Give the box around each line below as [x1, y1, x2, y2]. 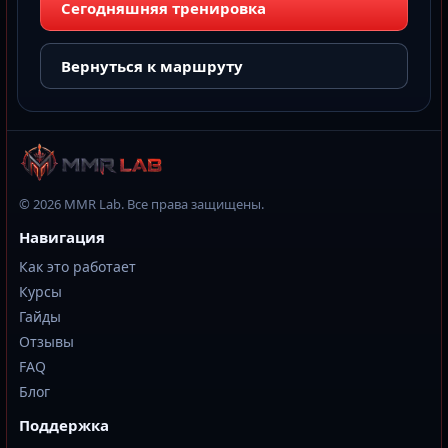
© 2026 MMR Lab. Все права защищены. [19, 194, 264, 213]
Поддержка [19, 414, 109, 435]
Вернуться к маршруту [61, 55, 243, 76]
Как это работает [19, 256, 136, 276]
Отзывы [19, 331, 74, 351]
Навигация [19, 226, 105, 247]
